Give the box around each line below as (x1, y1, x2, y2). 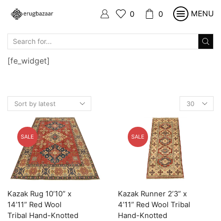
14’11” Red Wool (7, 200, 62, 210)
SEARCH (110, 41, 137, 50)
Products (179, 96, 207, 104)
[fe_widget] (7, 56, 50, 66)
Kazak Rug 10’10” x (7, 189, 72, 199)
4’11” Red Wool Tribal (118, 200, 190, 210)
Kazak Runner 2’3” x (118, 189, 187, 199)
